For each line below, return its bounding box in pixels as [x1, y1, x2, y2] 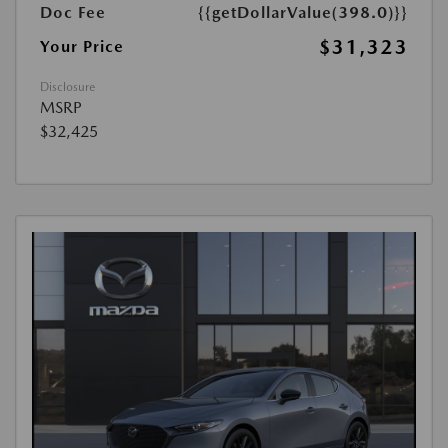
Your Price [40, 37, 124, 57]
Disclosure [40, 80, 95, 95]
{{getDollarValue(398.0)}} [198, 3, 408, 23]
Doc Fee [40, 3, 106, 23]
